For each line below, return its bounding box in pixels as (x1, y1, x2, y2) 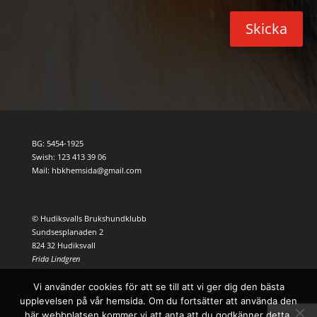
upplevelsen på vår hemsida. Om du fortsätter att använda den (20, 295, 297, 306)
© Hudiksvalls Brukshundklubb (31, 212, 146, 224)
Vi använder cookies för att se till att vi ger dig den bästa (33, 281, 284, 292)
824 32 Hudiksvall (31, 239, 96, 250)
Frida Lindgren (31, 253, 80, 264)
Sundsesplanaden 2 (31, 226, 103, 237)
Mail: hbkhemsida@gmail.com (31, 164, 142, 175)
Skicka (246, 18, 287, 38)
